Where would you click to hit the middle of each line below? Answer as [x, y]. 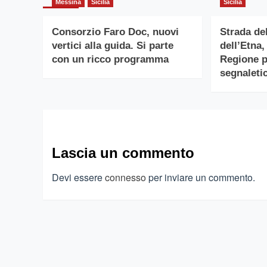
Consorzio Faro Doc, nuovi [115, 32]
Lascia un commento [123, 153]
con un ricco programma [110, 60]
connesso [125, 178]
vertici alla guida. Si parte [113, 46]
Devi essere [78, 178]
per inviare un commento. [201, 178]
